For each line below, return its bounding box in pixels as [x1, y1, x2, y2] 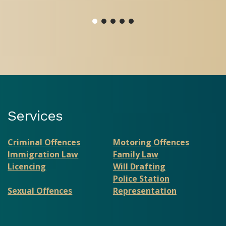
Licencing [8, 161, 46, 173]
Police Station [112, 173, 169, 185]
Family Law [112, 149, 158, 160]
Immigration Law [8, 149, 79, 160]
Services [8, 107, 63, 125]
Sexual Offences [8, 185, 73, 197]
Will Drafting [112, 161, 165, 173]
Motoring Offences [112, 137, 189, 148]
